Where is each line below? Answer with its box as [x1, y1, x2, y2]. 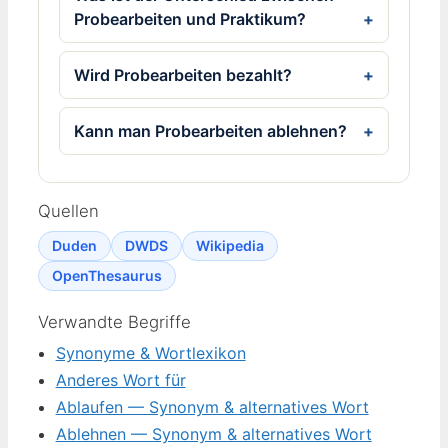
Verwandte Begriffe [38, 311, 191, 332]
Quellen [38, 200, 99, 221]
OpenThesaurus [52, 266, 162, 284]
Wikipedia [196, 236, 264, 254]
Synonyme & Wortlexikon [55, 343, 246, 364]
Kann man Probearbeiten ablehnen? [74, 121, 348, 142]
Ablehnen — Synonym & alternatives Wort [55, 424, 372, 445]
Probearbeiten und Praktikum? [74, 8, 307, 29]
